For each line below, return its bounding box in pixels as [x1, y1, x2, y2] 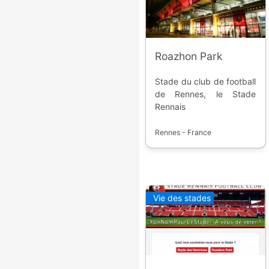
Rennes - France [155, 128, 212, 138]
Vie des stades [153, 192, 211, 203]
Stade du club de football [155, 76, 256, 87]
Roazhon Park [155, 50, 223, 63]
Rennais [155, 101, 186, 112]
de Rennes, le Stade [155, 89, 256, 100]
